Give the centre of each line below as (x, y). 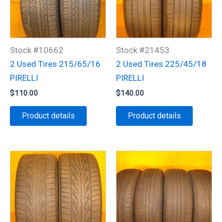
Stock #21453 (143, 50)
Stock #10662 (37, 50)
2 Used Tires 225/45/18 (161, 64)
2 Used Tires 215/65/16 (55, 64)
